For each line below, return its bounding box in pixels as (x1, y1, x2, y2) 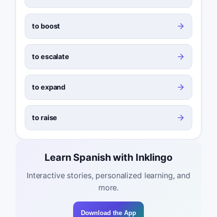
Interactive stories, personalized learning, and (27, 170, 190, 181)
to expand (32, 82, 66, 91)
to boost (32, 21, 61, 30)
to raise (32, 113, 58, 122)
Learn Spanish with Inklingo (45, 152, 172, 164)
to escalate (32, 52, 69, 61)
